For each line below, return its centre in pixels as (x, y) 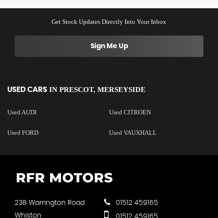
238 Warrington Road (50, 203)
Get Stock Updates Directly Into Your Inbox (109, 21)
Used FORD (23, 132)
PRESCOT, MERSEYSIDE (101, 89)
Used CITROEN (130, 112)
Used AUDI (22, 112)
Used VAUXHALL (133, 132)
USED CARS (27, 90)
